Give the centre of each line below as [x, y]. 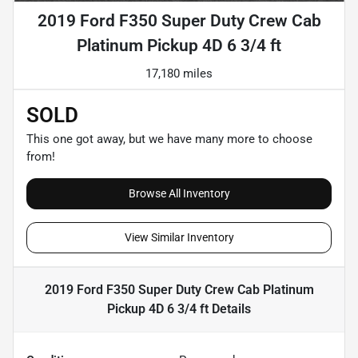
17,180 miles [179, 73]
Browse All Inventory [179, 193]
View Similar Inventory [179, 237]
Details [230, 308]
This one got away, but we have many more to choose [169, 139]
